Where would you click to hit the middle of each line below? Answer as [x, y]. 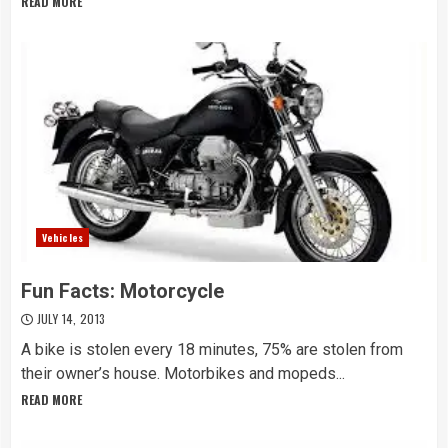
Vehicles [62, 237]
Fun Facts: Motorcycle [122, 291]
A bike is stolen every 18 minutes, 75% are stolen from [212, 349]
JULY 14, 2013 [69, 318]
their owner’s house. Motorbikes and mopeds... [183, 373]
